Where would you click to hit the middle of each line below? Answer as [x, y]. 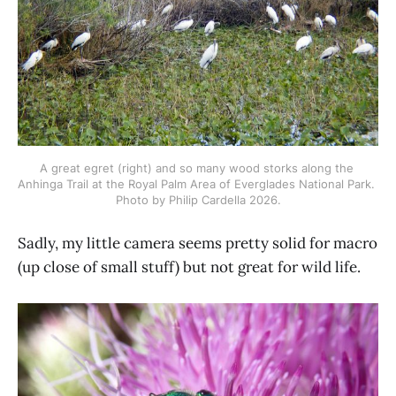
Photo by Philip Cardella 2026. [198, 199]
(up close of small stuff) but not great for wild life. [189, 267]
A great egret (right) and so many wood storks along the [196, 168]
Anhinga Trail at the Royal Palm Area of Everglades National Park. [196, 183]
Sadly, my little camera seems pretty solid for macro [198, 244]
